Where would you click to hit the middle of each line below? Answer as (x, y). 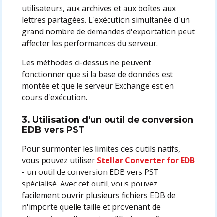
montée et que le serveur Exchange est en (98, 85)
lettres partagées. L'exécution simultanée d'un (106, 20)
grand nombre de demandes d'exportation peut (108, 31)
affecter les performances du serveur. (90, 43)
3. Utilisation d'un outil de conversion (107, 119)
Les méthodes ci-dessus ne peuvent (86, 62)
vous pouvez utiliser (59, 160)
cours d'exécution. (54, 97)
